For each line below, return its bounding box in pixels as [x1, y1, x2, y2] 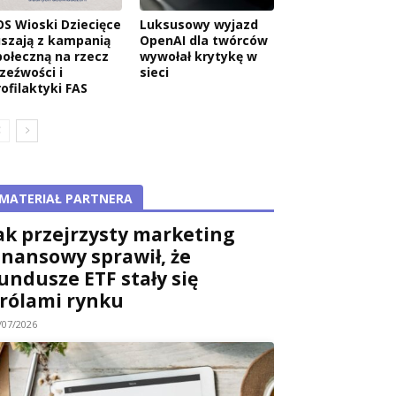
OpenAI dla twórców [140, 31, 268, 49]
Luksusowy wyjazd [140, 15, 258, 33]
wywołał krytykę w [140, 47, 257, 65]
